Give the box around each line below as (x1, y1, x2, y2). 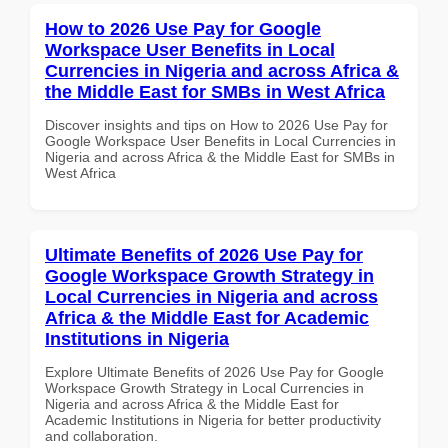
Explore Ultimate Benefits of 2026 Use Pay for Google (45, 363, 384, 380)
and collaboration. (45, 427, 158, 444)
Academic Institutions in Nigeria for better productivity (45, 411, 381, 428)
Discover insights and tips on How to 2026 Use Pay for (45, 116, 388, 133)
